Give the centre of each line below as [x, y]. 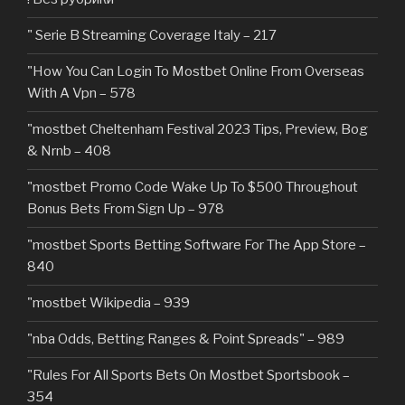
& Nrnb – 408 [69, 151]
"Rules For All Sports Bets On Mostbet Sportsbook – [188, 376]
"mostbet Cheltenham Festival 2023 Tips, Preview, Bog [198, 130]
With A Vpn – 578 [81, 94]
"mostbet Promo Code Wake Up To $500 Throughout [193, 188]
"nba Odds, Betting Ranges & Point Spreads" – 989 [186, 339]
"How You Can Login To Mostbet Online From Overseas [196, 72]
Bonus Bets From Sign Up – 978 [126, 209]
